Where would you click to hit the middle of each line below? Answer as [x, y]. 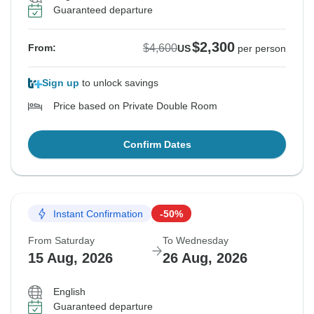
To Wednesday [196, 241]
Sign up [61, 83]
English [69, 292]
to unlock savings [119, 83]
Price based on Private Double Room [135, 106]
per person [262, 49]
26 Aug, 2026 [205, 258]
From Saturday [61, 241]
